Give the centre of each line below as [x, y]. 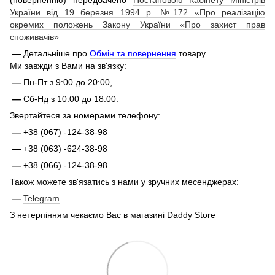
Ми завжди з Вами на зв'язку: [68, 65]
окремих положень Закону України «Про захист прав [137, 24]
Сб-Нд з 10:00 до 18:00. [71, 99]
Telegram [41, 198]
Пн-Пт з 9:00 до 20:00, [68, 82]
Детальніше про [56, 53]
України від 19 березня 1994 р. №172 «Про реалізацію [137, 12]
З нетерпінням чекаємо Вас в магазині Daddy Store [113, 215]
